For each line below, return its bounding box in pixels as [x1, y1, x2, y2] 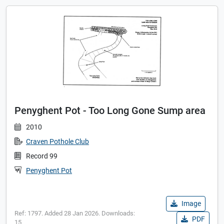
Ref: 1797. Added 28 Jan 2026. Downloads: [14, 209, 135, 217]
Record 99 [26, 152, 57, 161]
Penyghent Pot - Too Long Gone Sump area [14, 104, 205, 117]
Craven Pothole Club [26, 137, 89, 146]
